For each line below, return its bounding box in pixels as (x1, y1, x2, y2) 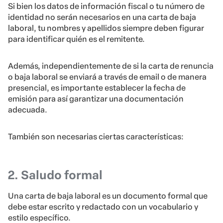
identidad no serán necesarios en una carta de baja (8, 12, 196, 22)
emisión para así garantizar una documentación (8, 94, 184, 104)
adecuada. (8, 105, 47, 115)
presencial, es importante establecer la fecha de (8, 83, 186, 93)
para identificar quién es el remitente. (8, 34, 145, 44)
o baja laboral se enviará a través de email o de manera (8, 72, 207, 82)
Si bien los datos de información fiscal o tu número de (8, 1, 205, 11)
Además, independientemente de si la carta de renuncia (8, 61, 214, 71)
